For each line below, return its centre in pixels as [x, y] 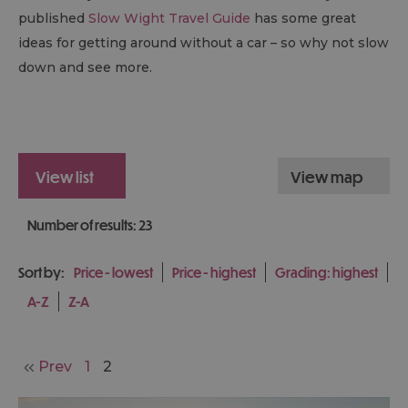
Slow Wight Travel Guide [169, 19]
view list [70, 178]
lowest [133, 273]
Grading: [304, 273]
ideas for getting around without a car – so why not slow [204, 43]
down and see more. [85, 68]
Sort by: [41, 273]
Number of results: [83, 225]
